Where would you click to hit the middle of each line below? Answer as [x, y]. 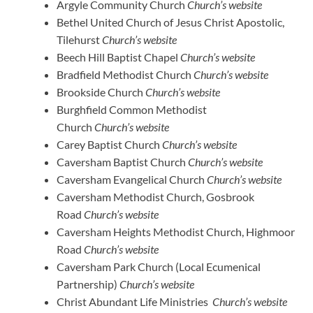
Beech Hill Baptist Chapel [118, 57]
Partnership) [88, 284]
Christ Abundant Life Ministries [134, 301]
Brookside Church [101, 92]
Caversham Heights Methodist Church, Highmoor [176, 231]
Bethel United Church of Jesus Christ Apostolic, [170, 22]
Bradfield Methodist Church [125, 74]
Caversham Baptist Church [122, 161]
